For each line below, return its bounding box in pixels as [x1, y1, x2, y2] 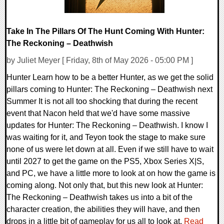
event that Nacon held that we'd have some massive [6, 109, 190, 118]
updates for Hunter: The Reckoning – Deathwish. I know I [6, 121, 208, 130]
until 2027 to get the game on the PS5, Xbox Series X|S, [6, 157, 204, 166]
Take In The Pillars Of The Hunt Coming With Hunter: [6, 26, 204, 35]
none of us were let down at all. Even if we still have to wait [6, 145, 213, 154]
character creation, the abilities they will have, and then [6, 205, 200, 214]
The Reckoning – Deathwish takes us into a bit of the [6, 193, 192, 202]
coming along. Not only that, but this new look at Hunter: [6, 181, 203, 190]
